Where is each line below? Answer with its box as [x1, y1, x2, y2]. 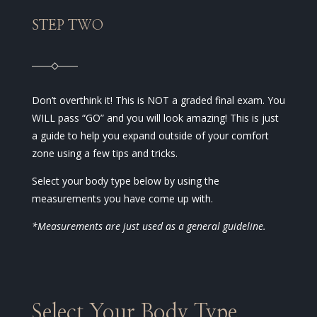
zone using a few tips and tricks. [31, 146, 178, 161]
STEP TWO [31, 18, 103, 33]
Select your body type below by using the [31, 174, 219, 188]
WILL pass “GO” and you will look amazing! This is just [31, 111, 279, 125]
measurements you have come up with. [31, 192, 213, 206]
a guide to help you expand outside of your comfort [31, 129, 269, 143]
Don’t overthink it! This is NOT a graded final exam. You [31, 93, 285, 108]
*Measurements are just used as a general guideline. [31, 219, 266, 234]
